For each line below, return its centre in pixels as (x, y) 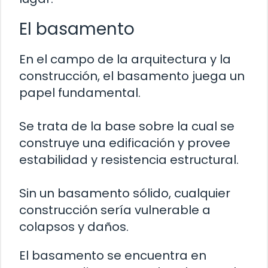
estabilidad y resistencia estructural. (129, 159)
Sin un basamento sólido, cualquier (125, 193)
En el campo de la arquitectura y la (125, 59)
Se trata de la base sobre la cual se (127, 126)
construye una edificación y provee (125, 143)
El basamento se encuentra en (113, 255)
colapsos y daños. (74, 226)
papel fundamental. (80, 92)
